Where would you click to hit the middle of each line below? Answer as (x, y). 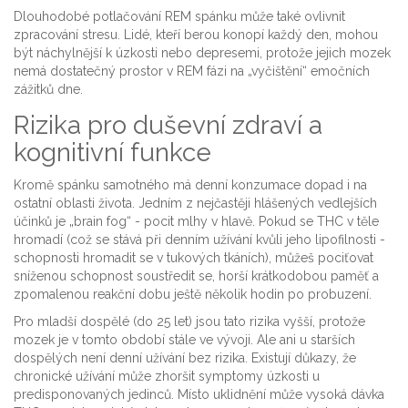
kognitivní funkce (112, 153)
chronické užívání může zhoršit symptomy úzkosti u (167, 377)
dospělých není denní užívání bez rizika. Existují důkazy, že (185, 358)
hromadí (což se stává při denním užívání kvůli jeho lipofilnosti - (199, 240)
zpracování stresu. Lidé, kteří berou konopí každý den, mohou (196, 35)
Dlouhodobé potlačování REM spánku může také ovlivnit (179, 17)
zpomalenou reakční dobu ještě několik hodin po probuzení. (193, 295)
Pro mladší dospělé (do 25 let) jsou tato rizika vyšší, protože (189, 322)
